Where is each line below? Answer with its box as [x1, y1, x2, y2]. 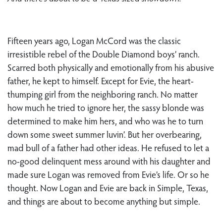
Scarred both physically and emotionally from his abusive [7, 61, 214, 73]
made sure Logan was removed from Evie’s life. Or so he [7, 168, 209, 180]
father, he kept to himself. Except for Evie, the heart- [7, 74, 194, 87]
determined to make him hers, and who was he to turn [7, 114, 203, 127]
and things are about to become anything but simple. [7, 195, 200, 207]
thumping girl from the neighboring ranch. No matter [7, 88, 198, 100]
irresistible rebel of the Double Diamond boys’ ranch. [7, 48, 200, 60]
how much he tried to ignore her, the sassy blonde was [7, 101, 204, 113]
